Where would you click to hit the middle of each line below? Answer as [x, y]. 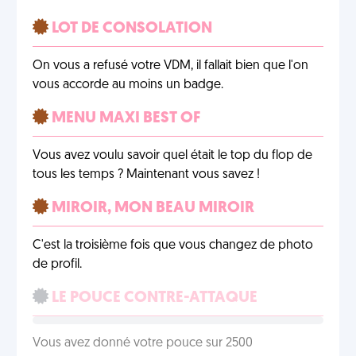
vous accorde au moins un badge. [128, 85]
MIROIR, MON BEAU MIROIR [151, 208]
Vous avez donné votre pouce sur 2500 [143, 343]
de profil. [57, 265]
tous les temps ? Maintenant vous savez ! [146, 175]
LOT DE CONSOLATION [130, 29]
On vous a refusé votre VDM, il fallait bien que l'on [170, 66]
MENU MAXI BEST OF [124, 118]
